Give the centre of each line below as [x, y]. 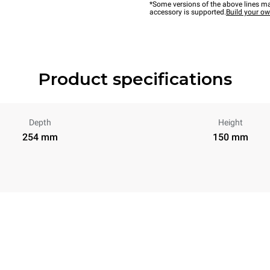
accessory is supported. [188, 12]
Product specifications [135, 79]
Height [230, 122]
